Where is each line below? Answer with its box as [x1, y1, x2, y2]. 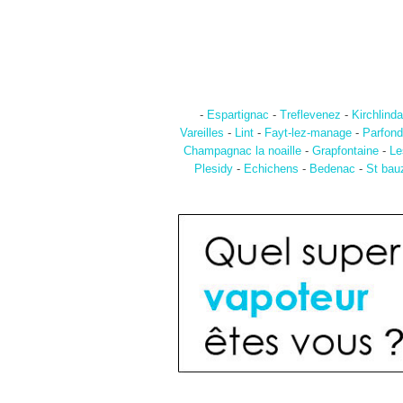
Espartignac [206, 108, 269, 122]
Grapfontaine [312, 144, 379, 158]
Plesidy [193, 162, 233, 176]
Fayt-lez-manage [264, 126, 352, 140]
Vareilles [180, 126, 224, 140]
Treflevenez [279, 108, 341, 122]
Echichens [243, 162, 299, 176]
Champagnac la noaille [184, 144, 301, 158]
